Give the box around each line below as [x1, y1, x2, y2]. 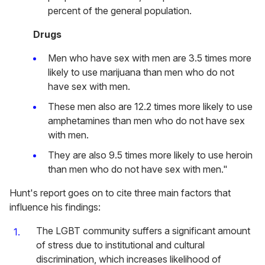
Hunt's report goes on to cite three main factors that [9, 187, 231, 199]
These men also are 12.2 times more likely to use [48, 101, 253, 113]
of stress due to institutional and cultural [36, 239, 205, 251]
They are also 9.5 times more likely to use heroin [48, 149, 253, 161]
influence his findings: [9, 201, 101, 214]
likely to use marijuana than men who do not [48, 66, 234, 79]
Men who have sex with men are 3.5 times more [48, 52, 251, 64]
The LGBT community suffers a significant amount [36, 225, 250, 237]
